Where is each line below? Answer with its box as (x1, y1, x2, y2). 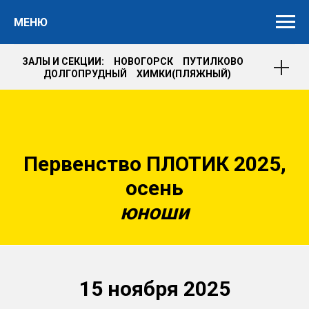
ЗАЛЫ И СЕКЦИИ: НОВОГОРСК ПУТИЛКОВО (21, 56, 253, 67)
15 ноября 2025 (79, 277, 230, 301)
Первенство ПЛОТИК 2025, (23, 152, 286, 176)
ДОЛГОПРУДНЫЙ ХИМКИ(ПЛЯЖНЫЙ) (43, 68, 231, 79)
